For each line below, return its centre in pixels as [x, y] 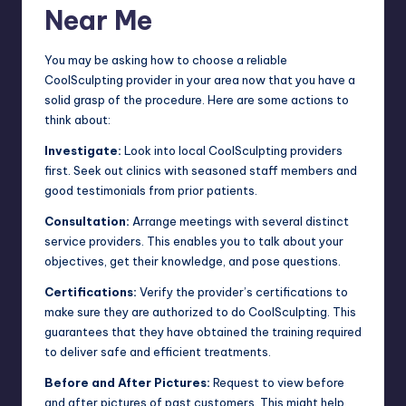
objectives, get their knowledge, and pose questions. [193, 261]
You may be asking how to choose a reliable [166, 59]
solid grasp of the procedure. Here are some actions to [197, 99]
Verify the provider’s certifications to [242, 291]
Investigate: [83, 150]
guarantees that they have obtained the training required [203, 331]
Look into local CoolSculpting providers [232, 150]
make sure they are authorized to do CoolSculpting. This [200, 311]
